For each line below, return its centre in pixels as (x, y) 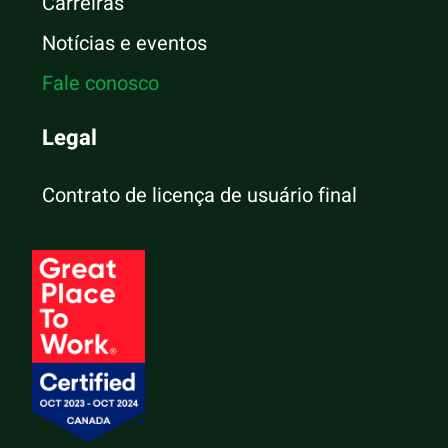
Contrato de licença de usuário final (200, 195)
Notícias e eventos (125, 43)
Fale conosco (101, 83)
